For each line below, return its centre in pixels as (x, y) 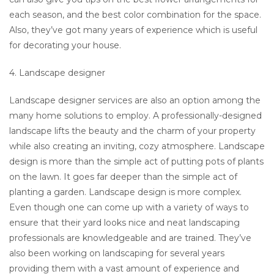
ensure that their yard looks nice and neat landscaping (124, 222)
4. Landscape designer (57, 72)
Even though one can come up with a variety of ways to (129, 207)
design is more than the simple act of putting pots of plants (136, 161)
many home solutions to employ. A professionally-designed (135, 115)
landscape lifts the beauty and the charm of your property (132, 131)
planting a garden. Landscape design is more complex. (125, 192)
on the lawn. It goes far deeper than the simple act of (123, 176)
